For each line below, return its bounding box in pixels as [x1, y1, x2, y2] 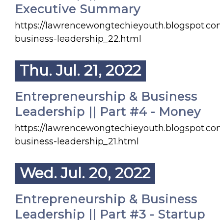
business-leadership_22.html [15, 33, 141, 44]
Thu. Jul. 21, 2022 [20, 61, 141, 80]
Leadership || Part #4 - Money [15, 105, 201, 119]
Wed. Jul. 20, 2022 [20, 164, 150, 182]
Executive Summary [15, 2, 140, 16]
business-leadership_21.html [15, 136, 139, 147]
